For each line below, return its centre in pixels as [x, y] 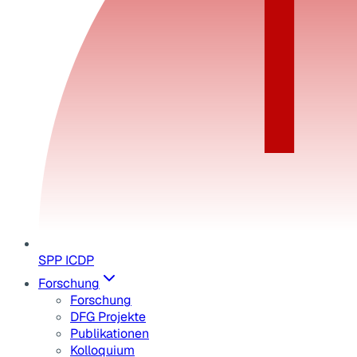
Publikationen [110, 334]
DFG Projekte [108, 317]
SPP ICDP [66, 261]
